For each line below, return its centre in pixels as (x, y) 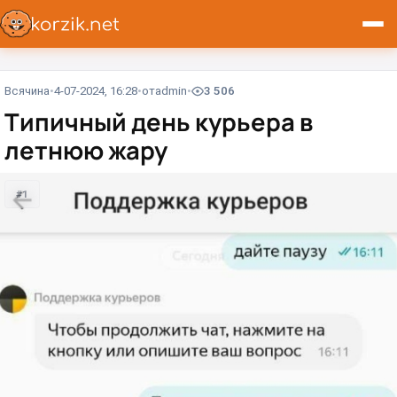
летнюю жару (86, 151)
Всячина (27, 91)
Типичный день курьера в (159, 122)
